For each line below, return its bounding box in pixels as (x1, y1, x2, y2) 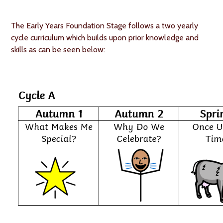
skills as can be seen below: (11, 45, 106, 54)
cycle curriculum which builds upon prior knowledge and (11, 33, 199, 42)
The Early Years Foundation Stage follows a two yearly (11, 21, 199, 30)
